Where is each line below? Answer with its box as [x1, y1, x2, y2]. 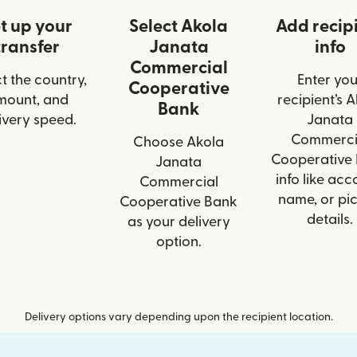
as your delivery [127, 215, 230, 229]
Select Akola [129, 18, 228, 35]
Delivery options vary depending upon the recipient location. [24, 312, 333, 323]
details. [307, 213, 353, 226]
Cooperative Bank [120, 195, 237, 209]
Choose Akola [133, 135, 224, 149]
